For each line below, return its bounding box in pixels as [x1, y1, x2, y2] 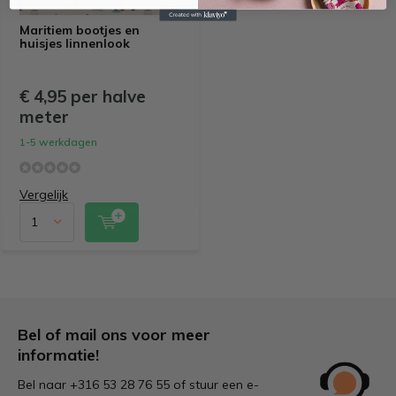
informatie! [18, 344, 99, 365]
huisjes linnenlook [19, 34, 130, 51]
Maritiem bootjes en [19, 21, 140, 38]
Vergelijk [19, 186, 68, 202]
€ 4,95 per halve [19, 85, 146, 107]
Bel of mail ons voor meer [18, 324, 210, 345]
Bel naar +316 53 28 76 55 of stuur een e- [18, 376, 259, 392]
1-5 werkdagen [19, 134, 97, 148]
